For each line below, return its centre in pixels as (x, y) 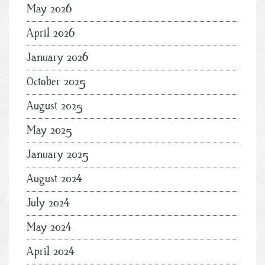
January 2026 (58, 57)
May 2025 (49, 130)
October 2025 (56, 82)
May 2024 (49, 227)
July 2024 (49, 203)
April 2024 (51, 251)
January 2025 (58, 154)
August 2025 (55, 106)
